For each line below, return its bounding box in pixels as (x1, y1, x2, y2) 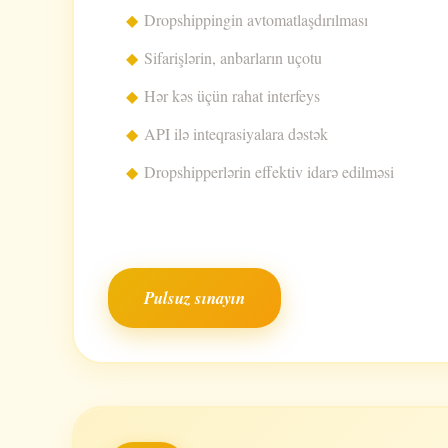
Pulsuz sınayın (144, 286, 245, 310)
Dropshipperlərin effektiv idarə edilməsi (144, 161, 394, 182)
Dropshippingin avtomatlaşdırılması (144, 9, 368, 30)
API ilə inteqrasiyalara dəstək (144, 123, 328, 144)
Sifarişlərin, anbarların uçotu (144, 47, 322, 68)
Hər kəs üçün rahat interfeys (144, 85, 320, 106)
